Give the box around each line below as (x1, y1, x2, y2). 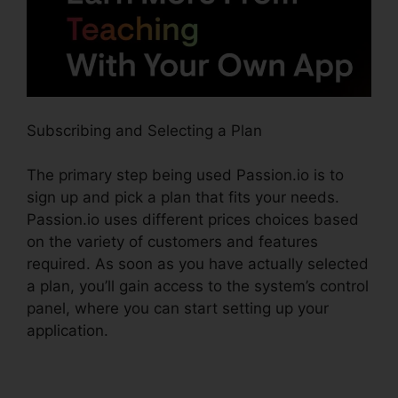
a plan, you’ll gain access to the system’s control (27, 277, 369, 296)
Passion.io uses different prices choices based (27, 211, 359, 229)
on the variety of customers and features (27, 233, 318, 251)
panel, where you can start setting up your (27, 299, 329, 318)
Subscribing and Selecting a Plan (27, 121, 262, 139)
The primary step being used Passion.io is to (27, 166, 344, 185)
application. (27, 322, 108, 340)
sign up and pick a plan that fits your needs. (27, 188, 339, 207)
